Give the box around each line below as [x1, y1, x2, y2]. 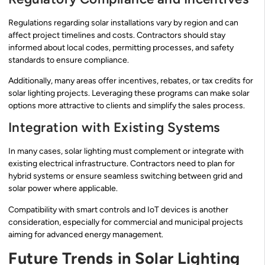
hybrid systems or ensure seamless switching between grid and [8, 171, 243, 182]
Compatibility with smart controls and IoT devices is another [8, 204, 228, 215]
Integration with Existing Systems [8, 119, 220, 136]
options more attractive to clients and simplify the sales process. [8, 100, 245, 111]
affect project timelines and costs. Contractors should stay [8, 30, 225, 40]
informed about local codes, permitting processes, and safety [8, 42, 234, 53]
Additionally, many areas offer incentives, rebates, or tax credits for [8, 75, 253, 86]
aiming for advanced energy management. [8, 229, 163, 240]
